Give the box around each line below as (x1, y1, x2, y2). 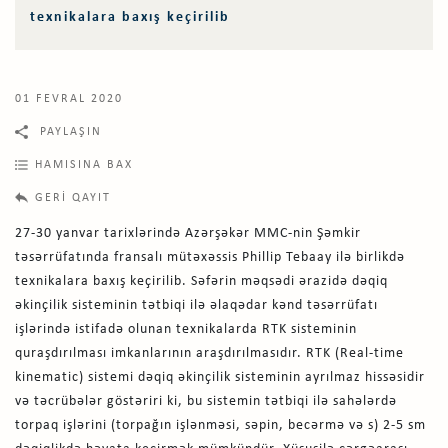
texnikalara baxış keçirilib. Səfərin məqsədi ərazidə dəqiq (15, 273, 388, 289)
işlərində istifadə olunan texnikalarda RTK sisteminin (15, 321, 357, 337)
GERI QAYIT (35, 191, 111, 204)
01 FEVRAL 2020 (15, 92, 123, 105)
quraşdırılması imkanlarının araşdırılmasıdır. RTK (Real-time (15, 345, 404, 361)
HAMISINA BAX (35, 158, 133, 171)
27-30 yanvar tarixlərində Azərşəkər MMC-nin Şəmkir (15, 225, 361, 241)
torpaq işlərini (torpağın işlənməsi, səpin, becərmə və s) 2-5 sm (15, 417, 426, 433)
